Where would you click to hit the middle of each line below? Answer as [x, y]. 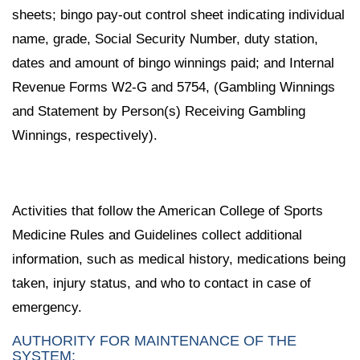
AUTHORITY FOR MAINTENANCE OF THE [154, 340]
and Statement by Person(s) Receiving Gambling [159, 112]
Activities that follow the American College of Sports [168, 211]
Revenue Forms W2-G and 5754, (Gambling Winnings [174, 88]
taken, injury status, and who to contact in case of [162, 283]
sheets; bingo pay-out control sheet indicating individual [178, 15]
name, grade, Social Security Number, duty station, [165, 39]
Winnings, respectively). [85, 136]
